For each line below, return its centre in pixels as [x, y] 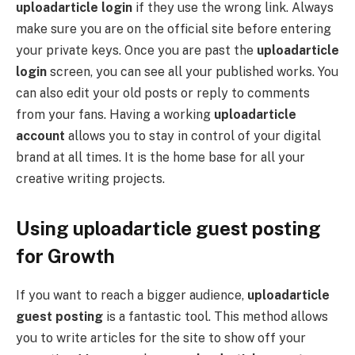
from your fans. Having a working [115, 114]
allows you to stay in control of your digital [193, 136]
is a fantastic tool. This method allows [216, 317]
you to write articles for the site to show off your [161, 338]
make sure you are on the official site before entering [174, 29]
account [40, 136]
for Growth [65, 256]
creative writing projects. [90, 178]
